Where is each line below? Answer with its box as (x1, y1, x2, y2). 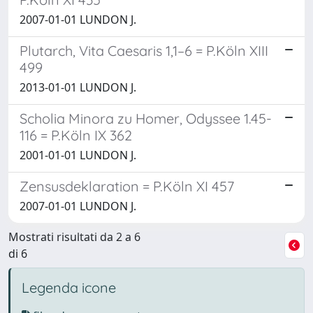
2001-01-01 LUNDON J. (20, 147, 136, 163)
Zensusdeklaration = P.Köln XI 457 (20, 177, 234, 195)
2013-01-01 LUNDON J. (20, 79, 136, 95)
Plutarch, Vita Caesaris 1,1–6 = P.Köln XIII (20, 41, 268, 59)
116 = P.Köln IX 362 (20, 126, 132, 144)
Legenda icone (22, 278, 116, 296)
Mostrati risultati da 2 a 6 (8, 228, 140, 245)
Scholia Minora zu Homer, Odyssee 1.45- (20, 109, 272, 127)
